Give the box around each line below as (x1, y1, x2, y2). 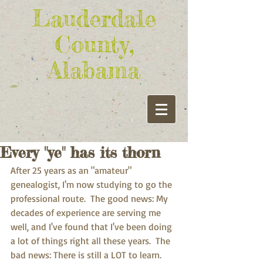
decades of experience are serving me (11, 207, 163, 218)
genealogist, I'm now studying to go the (11, 178, 174, 190)
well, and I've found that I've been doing (11, 221, 174, 232)
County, (54, 30, 134, 59)
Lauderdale (32, 4, 156, 33)
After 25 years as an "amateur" (11, 164, 134, 176)
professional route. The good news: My (11, 193, 170, 204)
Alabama (48, 56, 140, 85)
